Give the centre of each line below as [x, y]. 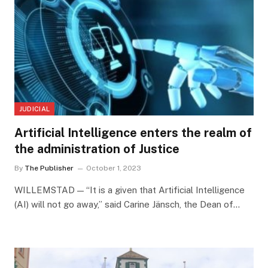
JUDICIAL [34, 109]
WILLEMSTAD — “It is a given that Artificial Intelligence [129, 190]
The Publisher [49, 168]
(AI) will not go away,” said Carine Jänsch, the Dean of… [127, 204]
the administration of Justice [97, 149]
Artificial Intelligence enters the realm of [133, 133]
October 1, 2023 [113, 168]
